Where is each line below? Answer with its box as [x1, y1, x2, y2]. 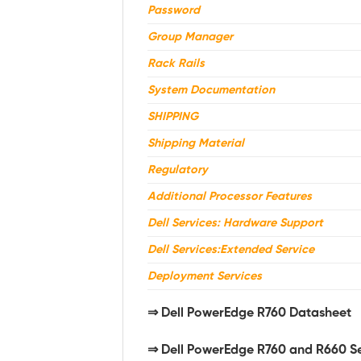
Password [147, 4, 200, 18]
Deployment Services [147, 270, 262, 284]
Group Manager [147, 31, 233, 44]
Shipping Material [147, 137, 244, 151]
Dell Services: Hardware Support [147, 217, 323, 230]
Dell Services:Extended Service [147, 243, 314, 257]
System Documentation [147, 84, 275, 98]
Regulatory [147, 164, 208, 177]
